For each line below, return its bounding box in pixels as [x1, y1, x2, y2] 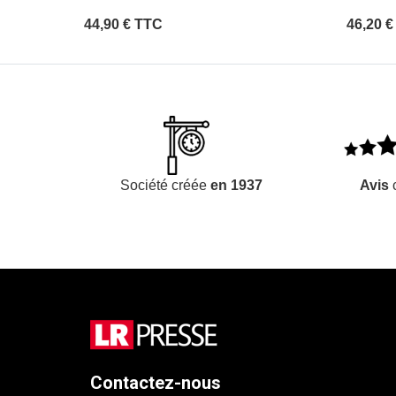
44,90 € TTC [84, 17, 163, 32]
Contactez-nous [90, 371, 221, 393]
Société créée [119, 177, 210, 193]
